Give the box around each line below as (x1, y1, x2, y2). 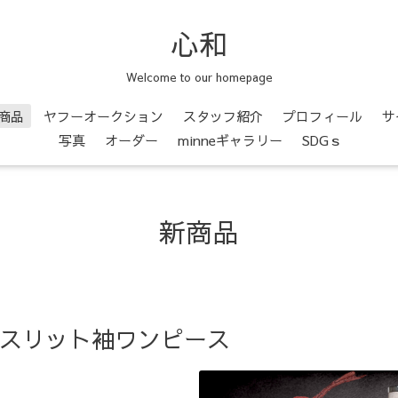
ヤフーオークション (44, 106, 163, 125)
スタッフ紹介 (183, 106, 263, 125)
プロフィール (283, 106, 362, 125)
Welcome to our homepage (125, 68, 273, 85)
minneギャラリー (177, 130, 283, 149)
